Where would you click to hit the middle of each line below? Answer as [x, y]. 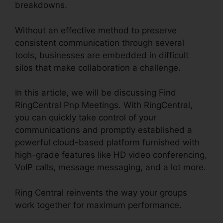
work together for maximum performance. [98, 205]
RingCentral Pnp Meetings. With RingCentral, [104, 105]
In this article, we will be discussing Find [96, 93]
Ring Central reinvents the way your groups [101, 192]
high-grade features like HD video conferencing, [111, 155]
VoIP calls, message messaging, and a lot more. [111, 167]
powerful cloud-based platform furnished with [107, 143]
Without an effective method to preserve [96, 30]
